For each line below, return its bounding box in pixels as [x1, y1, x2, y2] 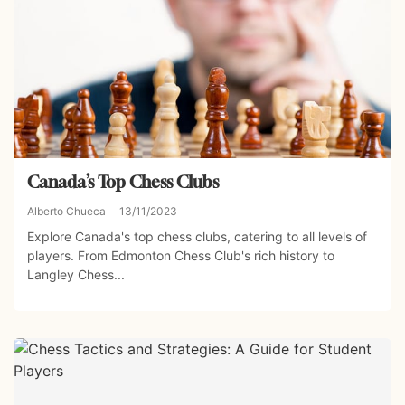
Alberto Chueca [27, 203, 106, 218]
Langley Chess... [27, 266, 125, 282]
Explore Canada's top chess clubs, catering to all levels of [27, 228, 367, 244]
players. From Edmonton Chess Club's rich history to [27, 247, 334, 263]
